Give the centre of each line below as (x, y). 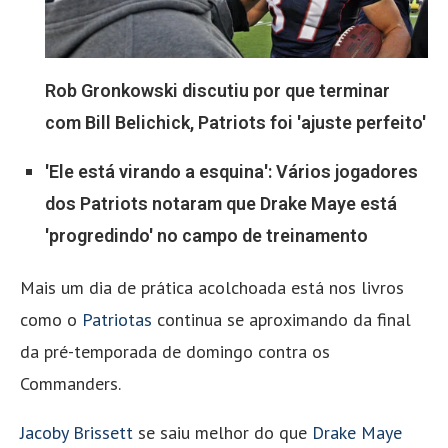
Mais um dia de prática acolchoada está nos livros (212, 288)
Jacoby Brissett (76, 433)
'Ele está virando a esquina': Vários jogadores (231, 172)
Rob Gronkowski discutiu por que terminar (217, 91)
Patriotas (119, 320)
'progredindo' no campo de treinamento (206, 236)
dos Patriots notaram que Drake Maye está (221, 204)
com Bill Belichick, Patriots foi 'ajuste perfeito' (235, 123)
